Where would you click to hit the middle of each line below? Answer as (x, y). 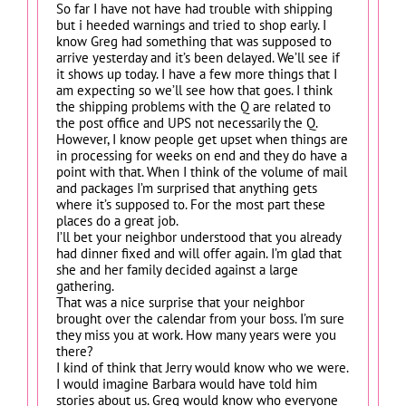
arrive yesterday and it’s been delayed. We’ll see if (198, 57)
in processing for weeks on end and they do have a (202, 155)
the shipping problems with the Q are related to (193, 106)
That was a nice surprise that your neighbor (180, 302)
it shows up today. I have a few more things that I (197, 73)
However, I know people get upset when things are (202, 139)
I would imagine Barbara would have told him (187, 383)
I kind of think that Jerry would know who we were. (202, 367)
